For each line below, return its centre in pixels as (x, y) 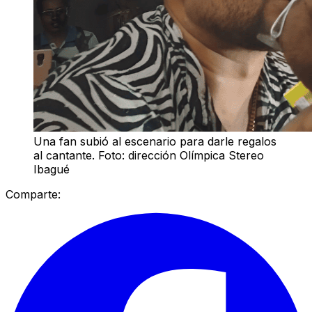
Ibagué (52, 169)
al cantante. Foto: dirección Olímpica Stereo (149, 155)
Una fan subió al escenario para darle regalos (155, 141)
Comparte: (33, 194)
